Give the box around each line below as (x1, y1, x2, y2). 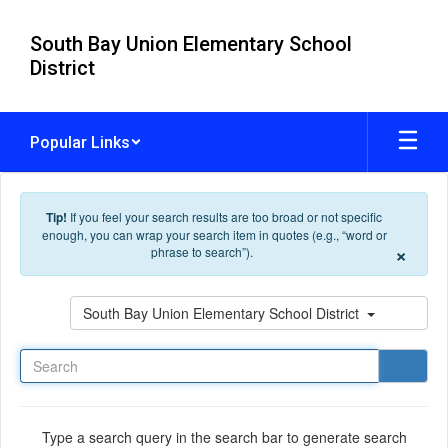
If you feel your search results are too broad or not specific (70, 208, 382, 225)
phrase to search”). (151, 243, 253, 260)
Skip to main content (5, 5, 134, 25)
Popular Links (30, 132, 130, 152)
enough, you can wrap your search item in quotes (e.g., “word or (41, 226, 387, 243)
